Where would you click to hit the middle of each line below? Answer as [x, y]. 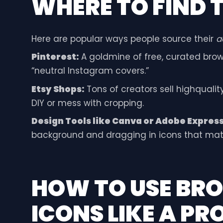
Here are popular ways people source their [123, 39]
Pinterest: [55, 57]
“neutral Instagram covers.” [90, 71]
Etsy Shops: [57, 89]
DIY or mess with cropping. [87, 103]
